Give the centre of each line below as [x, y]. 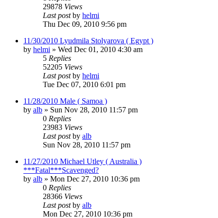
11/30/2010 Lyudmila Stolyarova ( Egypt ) [88, 40]
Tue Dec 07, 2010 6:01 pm [84, 84]
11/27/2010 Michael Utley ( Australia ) [82, 161]
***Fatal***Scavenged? [61, 170]
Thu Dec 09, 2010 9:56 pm [85, 24]
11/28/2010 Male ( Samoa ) [65, 101]
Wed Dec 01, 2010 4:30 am [100, 49]
